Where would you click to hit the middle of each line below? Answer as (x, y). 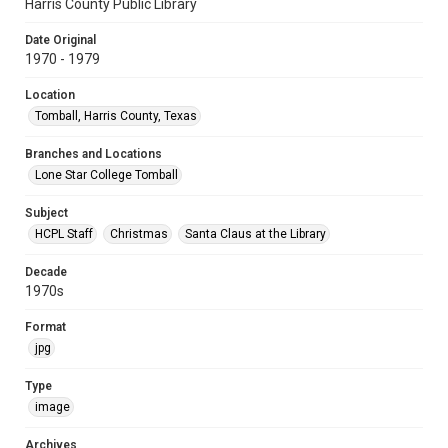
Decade (46, 272)
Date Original (60, 40)
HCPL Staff (64, 234)
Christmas (139, 234)
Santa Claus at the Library (255, 234)
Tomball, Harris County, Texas (116, 116)
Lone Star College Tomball (106, 175)
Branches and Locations (93, 154)
